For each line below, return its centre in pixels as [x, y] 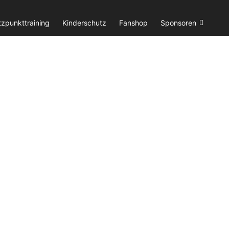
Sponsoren [178, 23]
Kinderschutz [84, 23]
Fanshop [133, 23]
